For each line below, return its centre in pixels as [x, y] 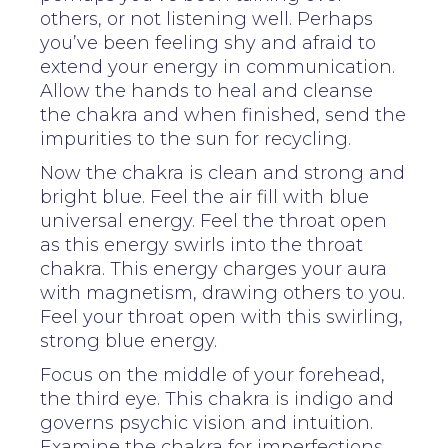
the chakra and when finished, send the [223, 114]
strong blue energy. [128, 340]
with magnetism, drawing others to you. [222, 292]
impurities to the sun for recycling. [195, 138]
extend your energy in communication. [217, 66]
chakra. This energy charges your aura [213, 268]
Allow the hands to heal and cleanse [206, 90]
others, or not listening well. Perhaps [206, 18]
